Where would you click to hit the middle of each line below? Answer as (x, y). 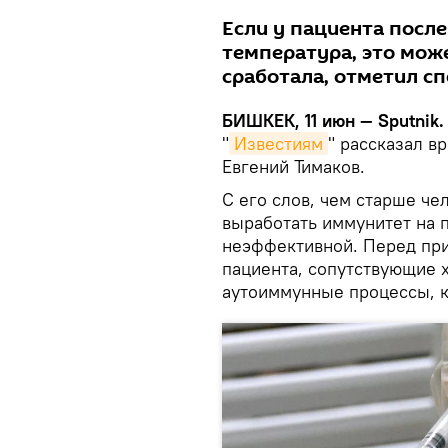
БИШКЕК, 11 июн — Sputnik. (333, 121)
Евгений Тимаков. (293, 167)
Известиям (278, 144)
